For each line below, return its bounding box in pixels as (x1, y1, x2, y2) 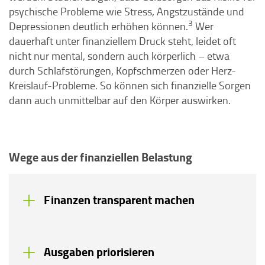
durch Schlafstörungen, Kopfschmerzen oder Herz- (9, 63, 236, 77)
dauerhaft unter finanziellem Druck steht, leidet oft (9, 34, 236, 48)
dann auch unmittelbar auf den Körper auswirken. (9, 93, 231, 107)
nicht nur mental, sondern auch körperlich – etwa (9, 49, 230, 63)
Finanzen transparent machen (44, 191, 195, 208)
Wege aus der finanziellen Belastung (9, 148, 192, 166)
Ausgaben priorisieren (44, 243, 154, 260)
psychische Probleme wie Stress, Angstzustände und (9, 4, 244, 18)
